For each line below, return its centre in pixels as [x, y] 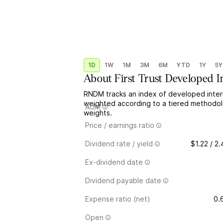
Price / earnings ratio [120, 125]
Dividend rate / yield [119, 144]
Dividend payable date [123, 180]
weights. [98, 113]
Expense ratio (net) [118, 199]
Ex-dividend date [114, 162]
